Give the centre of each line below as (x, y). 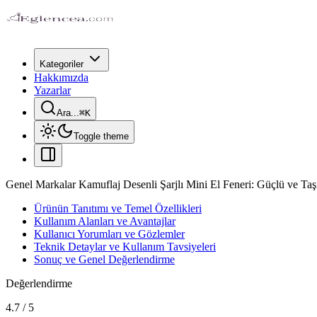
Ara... (68, 113)
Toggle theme (101, 136)
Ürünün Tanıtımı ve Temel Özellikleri (118, 208)
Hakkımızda (61, 77)
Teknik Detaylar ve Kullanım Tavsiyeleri (125, 247)
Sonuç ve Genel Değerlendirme (104, 259)
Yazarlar (52, 90)
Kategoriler (62, 64)
